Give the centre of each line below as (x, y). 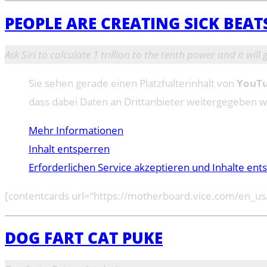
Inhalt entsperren (69, 148)
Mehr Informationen (76, 130)
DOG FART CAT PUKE (84, 237)
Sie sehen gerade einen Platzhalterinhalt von (133, 83)
